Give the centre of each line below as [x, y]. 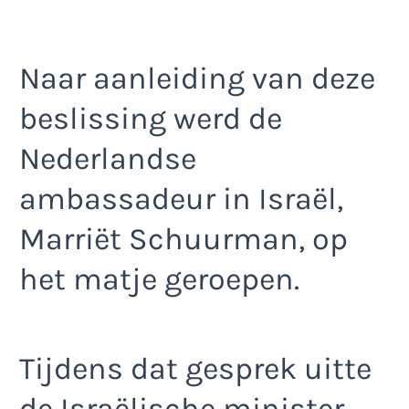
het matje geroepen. [159, 280]
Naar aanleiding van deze [197, 79]
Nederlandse [108, 159]
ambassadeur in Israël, [181, 199]
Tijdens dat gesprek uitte [195, 369]
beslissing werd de [151, 119]
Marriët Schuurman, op [184, 240]
